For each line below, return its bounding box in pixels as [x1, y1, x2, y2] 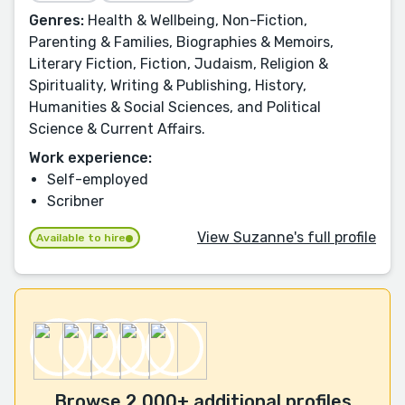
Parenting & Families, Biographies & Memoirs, [29, 33, 334, 51]
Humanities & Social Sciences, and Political [29, 98, 321, 116]
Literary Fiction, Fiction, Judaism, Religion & [29, 54, 328, 72]
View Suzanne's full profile [197, 228, 376, 246]
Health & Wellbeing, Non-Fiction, [84, 11, 307, 29]
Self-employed [47, 170, 148, 188]
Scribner [47, 192, 104, 210]
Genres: [29, 11, 84, 29]
